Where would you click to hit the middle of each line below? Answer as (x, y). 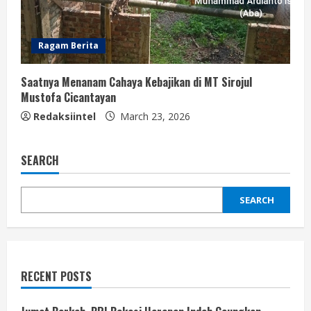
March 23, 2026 (154, 116)
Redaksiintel (65, 116)
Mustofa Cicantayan (68, 97)
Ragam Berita (68, 45)
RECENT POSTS (56, 276)
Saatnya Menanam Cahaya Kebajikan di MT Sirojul (136, 82)
